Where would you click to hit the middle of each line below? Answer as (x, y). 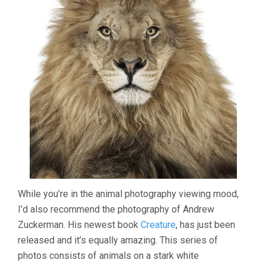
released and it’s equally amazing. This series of (118, 240)
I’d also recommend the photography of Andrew (116, 210)
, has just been (205, 225)
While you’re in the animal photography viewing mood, (128, 194)
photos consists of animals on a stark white (108, 256)
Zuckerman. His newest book (79, 225)
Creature (158, 225)
